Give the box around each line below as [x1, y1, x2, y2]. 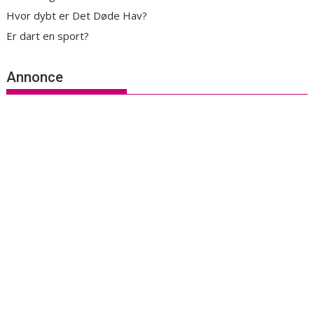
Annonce [6, 68, 64, 86]
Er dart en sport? [6, 29, 90, 43]
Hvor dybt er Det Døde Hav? [6, 8, 148, 23]
